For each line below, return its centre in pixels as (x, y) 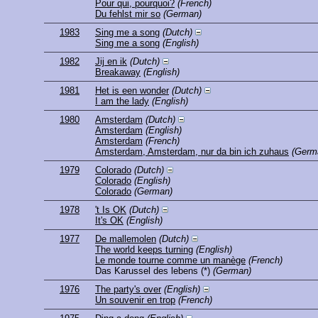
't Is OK (111, 210)
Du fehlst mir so (128, 14)
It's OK (109, 221)
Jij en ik (111, 62)
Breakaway (118, 72)
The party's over (128, 290)
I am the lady (122, 102)
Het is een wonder (132, 91)
